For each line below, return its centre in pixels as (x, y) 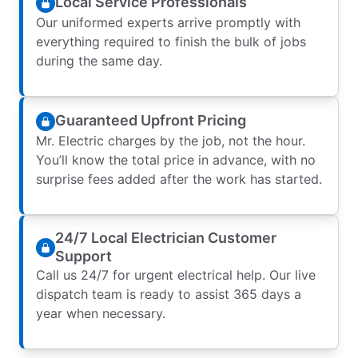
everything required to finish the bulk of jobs (171, 41)
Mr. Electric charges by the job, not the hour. (171, 140)
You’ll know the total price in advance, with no (176, 159)
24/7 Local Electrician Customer (166, 237)
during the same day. (99, 60)
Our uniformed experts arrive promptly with (168, 22)
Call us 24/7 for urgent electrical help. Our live (176, 274)
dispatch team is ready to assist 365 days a (169, 294)
